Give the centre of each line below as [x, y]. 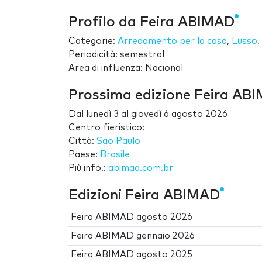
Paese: [84, 154]
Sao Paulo [118, 141]
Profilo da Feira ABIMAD [151, 22]
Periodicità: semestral [116, 54]
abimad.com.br [141, 168]
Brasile [115, 154]
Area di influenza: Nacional [126, 68]
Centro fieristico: [106, 127]
